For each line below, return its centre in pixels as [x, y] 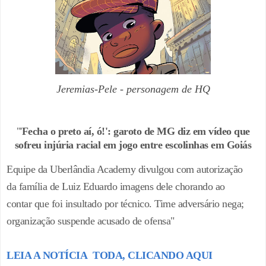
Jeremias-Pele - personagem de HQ [133, 89]
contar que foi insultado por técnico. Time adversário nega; [125, 204]
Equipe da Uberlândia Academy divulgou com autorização [125, 170]
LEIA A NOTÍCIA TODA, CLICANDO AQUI [110, 256]
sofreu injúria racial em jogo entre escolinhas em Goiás [133, 145]
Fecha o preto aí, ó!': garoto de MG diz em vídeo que [136, 131]
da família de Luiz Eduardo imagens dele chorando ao [116, 187]
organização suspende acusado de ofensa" [91, 221]
